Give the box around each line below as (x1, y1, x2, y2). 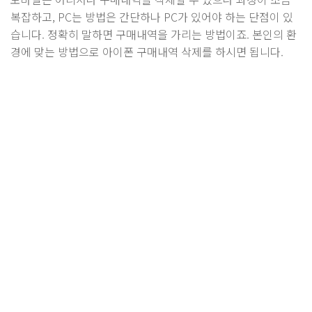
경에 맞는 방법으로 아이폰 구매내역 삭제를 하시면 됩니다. (10, 43, 283, 61)
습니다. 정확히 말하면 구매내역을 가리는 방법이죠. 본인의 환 (10, 26, 297, 43)
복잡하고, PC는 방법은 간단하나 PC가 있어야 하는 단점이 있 (10, 8, 293, 26)
